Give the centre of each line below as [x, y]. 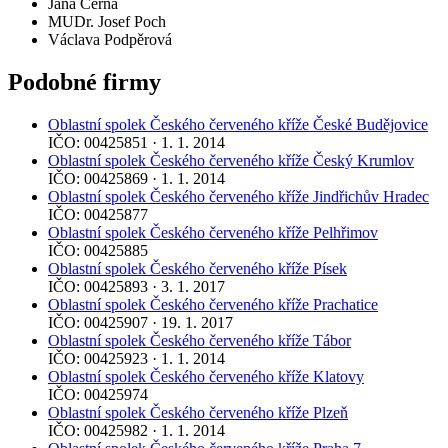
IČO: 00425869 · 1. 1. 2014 [136, 179]
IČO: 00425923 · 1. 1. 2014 [136, 359]
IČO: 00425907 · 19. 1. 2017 [140, 323]
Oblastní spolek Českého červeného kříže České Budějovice [238, 125]
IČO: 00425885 [98, 251]
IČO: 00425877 [98, 215]
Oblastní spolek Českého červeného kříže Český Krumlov [231, 161]
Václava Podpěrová [110, 40]
